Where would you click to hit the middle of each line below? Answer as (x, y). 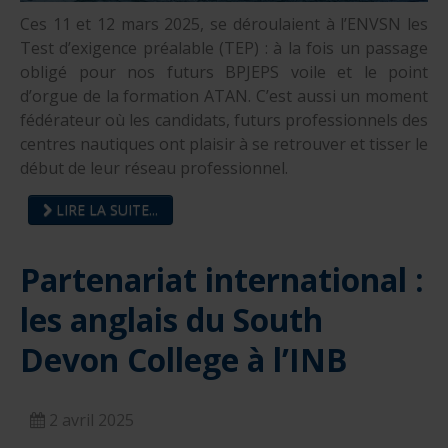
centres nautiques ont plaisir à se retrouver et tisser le (224, 144)
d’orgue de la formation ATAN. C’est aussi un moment (224, 96)
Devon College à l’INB (183, 360)
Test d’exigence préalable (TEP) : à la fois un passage (224, 48)
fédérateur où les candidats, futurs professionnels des (224, 120)
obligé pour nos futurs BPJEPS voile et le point (224, 72)
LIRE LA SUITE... (105, 210)
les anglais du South (171, 320)
